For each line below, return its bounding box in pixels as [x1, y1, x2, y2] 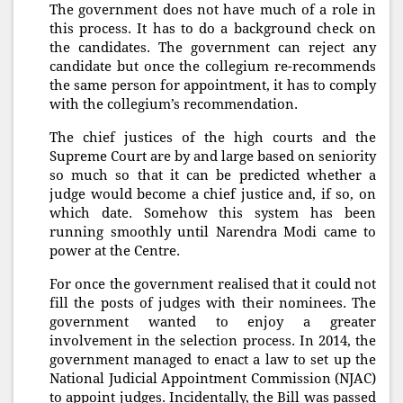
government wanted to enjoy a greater [49, 314, 376, 331]
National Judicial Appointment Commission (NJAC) [49, 371, 376, 388]
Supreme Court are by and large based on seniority [49, 148, 376, 166]
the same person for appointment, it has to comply [49, 77, 376, 94]
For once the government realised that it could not [49, 276, 376, 293]
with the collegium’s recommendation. [49, 96, 298, 113]
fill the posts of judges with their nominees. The [49, 295, 376, 312]
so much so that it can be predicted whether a [49, 167, 376, 184]
